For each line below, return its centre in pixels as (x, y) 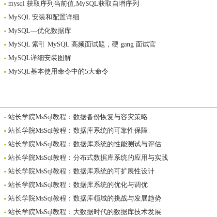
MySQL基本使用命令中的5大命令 (58, 71)
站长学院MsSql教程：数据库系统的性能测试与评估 (85, 144)
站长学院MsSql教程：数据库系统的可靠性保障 (78, 131)
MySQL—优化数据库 (40, 31)
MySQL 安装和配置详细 (44, 17)
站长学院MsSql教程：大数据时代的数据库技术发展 (85, 212)
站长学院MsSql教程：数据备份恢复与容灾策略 (78, 117)
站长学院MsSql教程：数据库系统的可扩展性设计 (81, 171)
